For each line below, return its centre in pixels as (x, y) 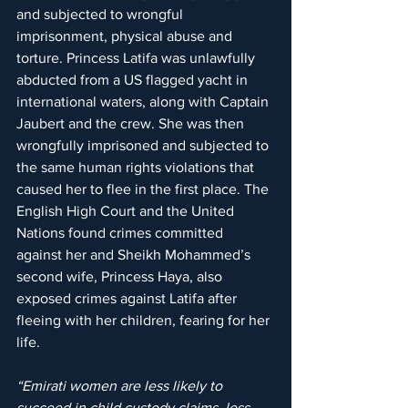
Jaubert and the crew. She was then (132, 124)
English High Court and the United (127, 211)
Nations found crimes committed (122, 233)
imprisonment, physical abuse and (126, 36)
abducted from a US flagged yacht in (134, 80)
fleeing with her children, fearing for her (145, 321)
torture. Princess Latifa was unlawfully (138, 58)
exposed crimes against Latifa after (128, 299)
